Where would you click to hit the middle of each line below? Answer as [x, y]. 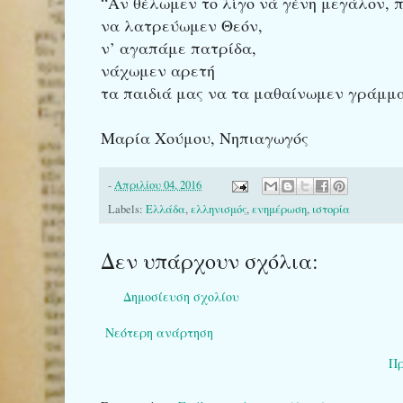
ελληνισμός [219, 210]
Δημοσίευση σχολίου [181, 297]
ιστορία [331, 210]
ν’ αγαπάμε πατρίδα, [179, 47]
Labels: [127, 210]
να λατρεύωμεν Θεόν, [182, 25]
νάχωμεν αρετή [158, 70]
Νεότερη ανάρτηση [159, 333]
